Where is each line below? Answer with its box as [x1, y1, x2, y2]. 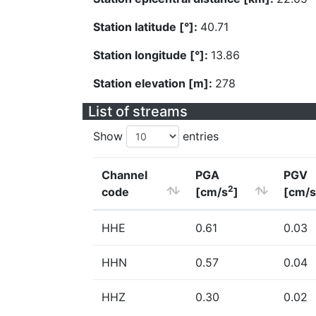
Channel [102, 168, 147, 182]
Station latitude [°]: [93, 20, 200, 34]
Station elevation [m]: [93, 76, 215, 90]
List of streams [88, 103, 188, 120]
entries [179, 129, 219, 143]
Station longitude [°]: [93, 48, 211, 62]
